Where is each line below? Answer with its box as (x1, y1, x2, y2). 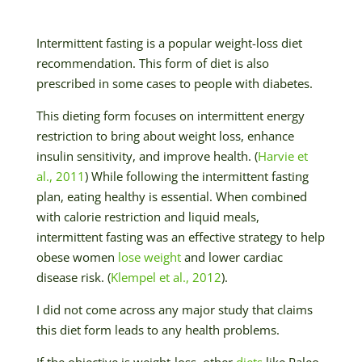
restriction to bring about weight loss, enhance (36, 127, 294, 144)
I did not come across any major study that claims (36, 301, 313, 318)
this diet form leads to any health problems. (36, 321, 280, 338)
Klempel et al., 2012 (110, 268, 221, 285)
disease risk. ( (36, 268, 111, 285)
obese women (36, 248, 118, 265)
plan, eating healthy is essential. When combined (36, 187, 307, 204)
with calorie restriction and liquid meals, (36, 208, 259, 225)
